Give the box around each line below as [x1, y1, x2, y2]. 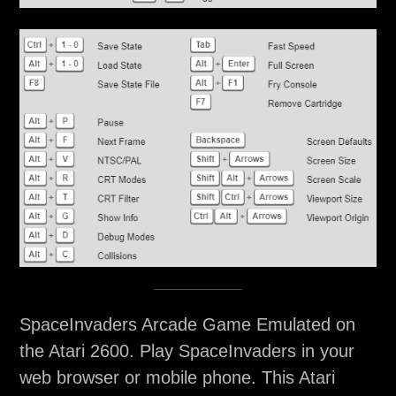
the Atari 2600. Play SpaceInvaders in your [19, 341, 354, 362]
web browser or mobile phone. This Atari [19, 368, 335, 388]
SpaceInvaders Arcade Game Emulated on [19, 315, 355, 335]
